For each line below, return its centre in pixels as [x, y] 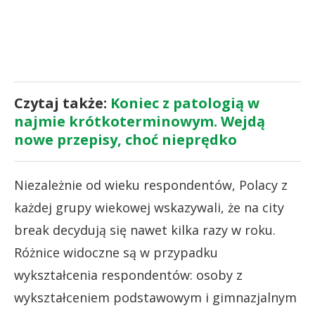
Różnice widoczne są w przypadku [116, 252]
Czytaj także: [62, 103]
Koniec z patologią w [185, 103]
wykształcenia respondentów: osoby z [128, 275]
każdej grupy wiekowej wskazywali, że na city [149, 207]
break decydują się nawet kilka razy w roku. [145, 230]
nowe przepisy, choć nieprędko [126, 139]
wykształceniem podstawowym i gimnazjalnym [155, 297]
